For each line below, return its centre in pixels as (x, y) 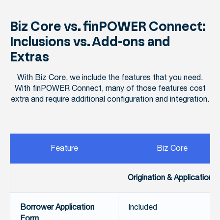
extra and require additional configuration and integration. (110, 100)
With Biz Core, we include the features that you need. (110, 78)
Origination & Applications (172, 178)
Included (143, 208)
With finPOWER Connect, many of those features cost (110, 89)
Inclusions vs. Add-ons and (90, 42)
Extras (29, 57)
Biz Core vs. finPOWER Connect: (108, 27)
